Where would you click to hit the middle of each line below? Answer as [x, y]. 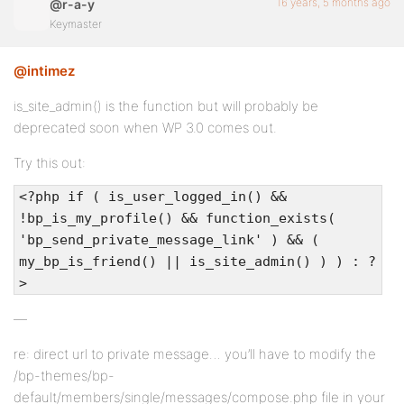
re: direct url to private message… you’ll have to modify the [195, 354]
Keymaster [76, 24]
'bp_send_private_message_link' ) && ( [169, 240]
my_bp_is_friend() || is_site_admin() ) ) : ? [197, 262]
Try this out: [50, 163]
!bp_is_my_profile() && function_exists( [177, 218]
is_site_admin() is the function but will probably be [166, 106]
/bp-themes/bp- [64, 376]
